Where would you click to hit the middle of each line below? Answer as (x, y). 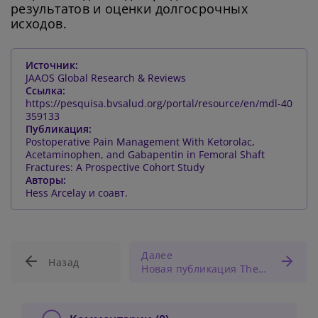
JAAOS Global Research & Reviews (106, 78)
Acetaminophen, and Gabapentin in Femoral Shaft (145, 155)
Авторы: (46, 180)
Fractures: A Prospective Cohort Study (115, 168)
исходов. (39, 24)
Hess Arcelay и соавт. (77, 193)
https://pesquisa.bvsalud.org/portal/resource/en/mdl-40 (159, 104)
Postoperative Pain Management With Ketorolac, (140, 142)
